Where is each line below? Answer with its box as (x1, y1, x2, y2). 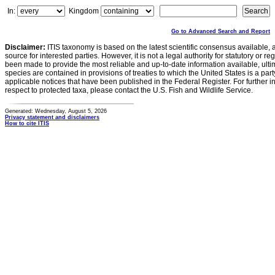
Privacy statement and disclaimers (5, 114, 99, 120)
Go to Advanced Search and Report (171, 28, 270, 34)
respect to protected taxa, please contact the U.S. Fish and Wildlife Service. (5, 86, 253, 95)
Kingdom (69, 7, 99, 15)
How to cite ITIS (5, 120, 49, 126)
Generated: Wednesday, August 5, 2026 (5, 108, 107, 114)
